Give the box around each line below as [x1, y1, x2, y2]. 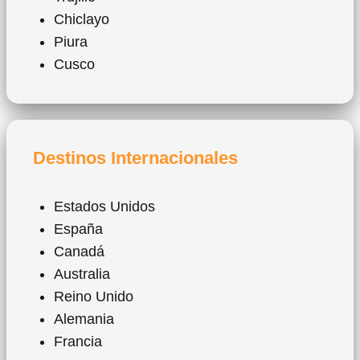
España [54, 221, 103, 238]
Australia [54, 266, 110, 283]
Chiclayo [54, 11, 109, 28]
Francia [54, 333, 102, 350]
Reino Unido [54, 288, 133, 305]
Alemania [54, 311, 114, 328]
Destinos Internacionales [33, 148, 238, 169]
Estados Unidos [54, 198, 155, 215]
